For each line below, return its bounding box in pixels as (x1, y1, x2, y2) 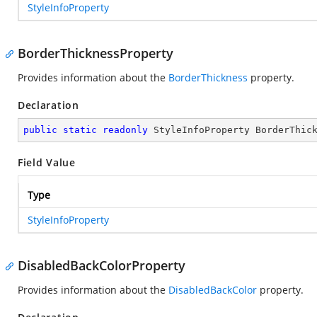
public (23, 125, 57, 135)
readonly (103, 125, 148, 135)
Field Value (18, 156, 76, 169)
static (63, 125, 97, 135)
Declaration (18, 98, 79, 112)
